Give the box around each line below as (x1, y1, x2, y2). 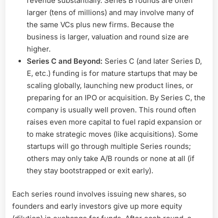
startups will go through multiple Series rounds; (27, 142, 191, 151)
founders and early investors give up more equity (12, 201, 182, 211)
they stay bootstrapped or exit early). (27, 166, 153, 176)
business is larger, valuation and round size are (27, 32, 189, 42)
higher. (27, 44, 51, 54)
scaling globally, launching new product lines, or (27, 81, 193, 91)
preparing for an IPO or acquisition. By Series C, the (27, 93, 205, 103)
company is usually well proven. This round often (27, 105, 196, 115)
